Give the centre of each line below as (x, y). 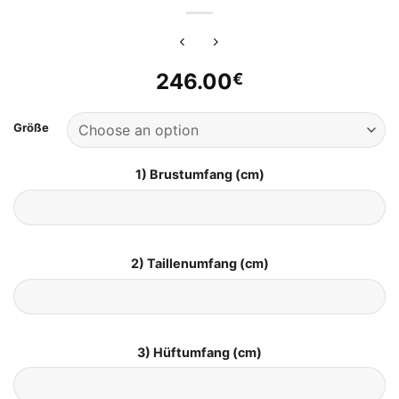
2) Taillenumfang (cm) (199, 263)
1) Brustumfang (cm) (199, 174)
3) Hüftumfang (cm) (199, 352)
